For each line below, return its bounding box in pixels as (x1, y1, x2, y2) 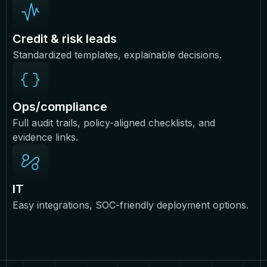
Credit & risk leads (13, 31, 120, 46)
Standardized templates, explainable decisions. (13, 48, 225, 61)
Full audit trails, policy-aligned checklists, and (13, 116, 215, 129)
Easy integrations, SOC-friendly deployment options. (13, 198, 252, 211)
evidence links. (13, 131, 81, 143)
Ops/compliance (13, 99, 110, 114)
